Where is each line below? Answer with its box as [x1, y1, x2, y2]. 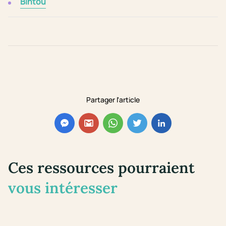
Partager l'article [86, 95, 140, 105]
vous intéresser [8, 178, 118, 198]
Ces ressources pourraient [8, 158, 195, 178]
